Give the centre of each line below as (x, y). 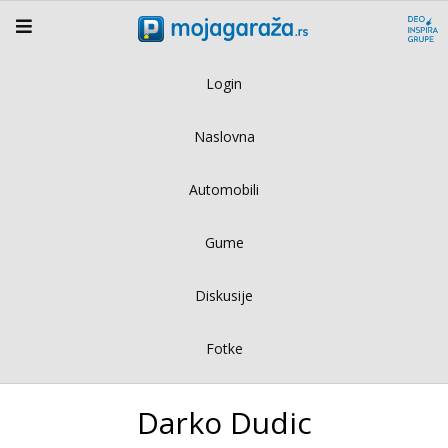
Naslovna (224, 136)
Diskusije (224, 295)
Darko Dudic (224, 422)
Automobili (224, 189)
